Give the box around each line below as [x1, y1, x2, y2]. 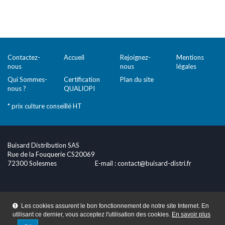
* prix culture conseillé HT [8, 102, 82, 110]
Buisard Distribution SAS [8, 141, 79, 149]
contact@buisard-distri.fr [118, 159, 191, 167]
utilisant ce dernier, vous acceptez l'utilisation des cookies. [13, 211, 170, 218]
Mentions [176, 53, 204, 61]
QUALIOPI [64, 84, 95, 92]
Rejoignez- [120, 53, 151, 61]
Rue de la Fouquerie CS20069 [8, 150, 95, 158]
